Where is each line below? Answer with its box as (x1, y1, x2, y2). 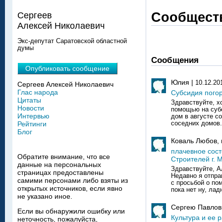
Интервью (17, 112, 50, 120)
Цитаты (17, 96, 41, 105)
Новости (17, 104, 44, 112)
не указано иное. (17, 192, 72, 201)
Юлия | (171, 78, 195, 86)
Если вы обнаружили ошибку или (17, 207, 125, 216)
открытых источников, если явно (17, 184, 122, 193)
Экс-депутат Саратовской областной (17, 37, 127, 45)
